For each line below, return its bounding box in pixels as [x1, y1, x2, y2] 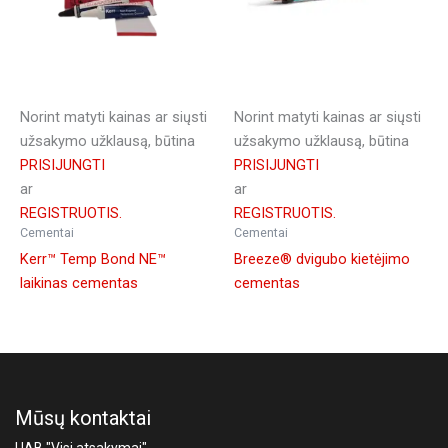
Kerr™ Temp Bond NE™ [20, 249, 166, 268]
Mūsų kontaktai [15, 405, 151, 430]
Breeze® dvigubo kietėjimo [234, 249, 410, 268]
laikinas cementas [20, 273, 138, 292]
